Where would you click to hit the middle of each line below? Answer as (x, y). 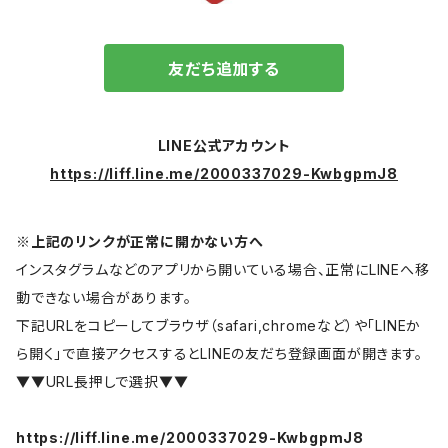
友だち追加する (224, 68)
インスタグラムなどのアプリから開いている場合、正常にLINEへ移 (223, 269)
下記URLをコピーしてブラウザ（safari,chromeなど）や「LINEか (219, 325)
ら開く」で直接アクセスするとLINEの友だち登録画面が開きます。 (219, 353)
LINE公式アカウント (224, 145)
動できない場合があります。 (104, 297)
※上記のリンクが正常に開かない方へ (140, 241)
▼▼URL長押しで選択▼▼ (102, 381)
